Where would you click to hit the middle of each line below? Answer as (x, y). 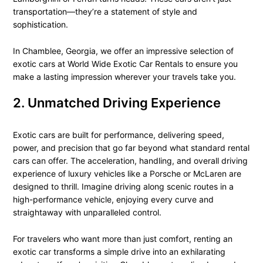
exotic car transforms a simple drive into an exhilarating (119, 251)
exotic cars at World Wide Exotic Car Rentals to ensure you (125, 63)
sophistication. (40, 25)
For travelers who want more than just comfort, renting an (122, 238)
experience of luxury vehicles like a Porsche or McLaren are (127, 174)
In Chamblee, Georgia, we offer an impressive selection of (123, 50)
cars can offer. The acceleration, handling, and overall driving (130, 161)
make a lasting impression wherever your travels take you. (124, 76)
